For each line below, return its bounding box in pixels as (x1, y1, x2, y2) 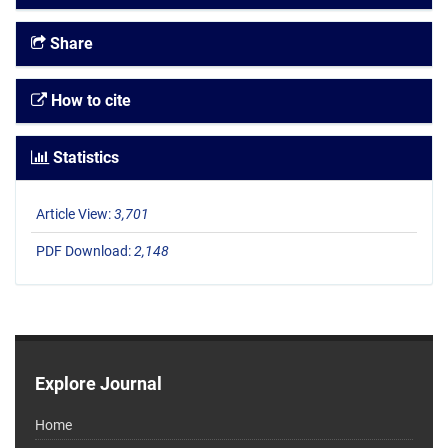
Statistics (49, 148, 119, 168)
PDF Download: (36, 243, 134, 260)
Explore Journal (35, 373, 162, 395)
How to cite (47, 91, 131, 111)
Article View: (36, 206, 114, 223)
